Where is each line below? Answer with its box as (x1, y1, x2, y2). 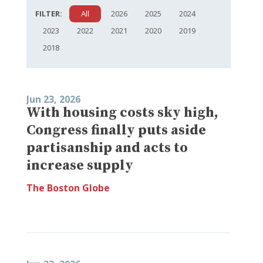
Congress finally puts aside (26, 121, 206, 139)
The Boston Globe (26, 181, 110, 194)
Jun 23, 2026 (26, 92, 80, 106)
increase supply (26, 156, 133, 174)
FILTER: (35, 8, 62, 19)
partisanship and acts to (26, 139, 188, 157)
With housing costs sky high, (26, 103, 218, 122)
